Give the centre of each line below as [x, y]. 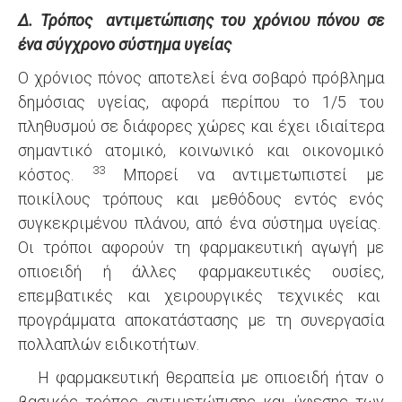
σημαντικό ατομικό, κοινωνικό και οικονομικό [201, 150]
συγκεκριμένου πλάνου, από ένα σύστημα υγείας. [201, 223]
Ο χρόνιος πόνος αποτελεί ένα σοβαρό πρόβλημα [201, 78]
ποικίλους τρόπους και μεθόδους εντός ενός [201, 199]
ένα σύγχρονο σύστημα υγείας [125, 44]
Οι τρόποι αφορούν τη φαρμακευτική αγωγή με [201, 247]
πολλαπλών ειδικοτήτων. [109, 344]
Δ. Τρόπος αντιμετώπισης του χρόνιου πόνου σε [201, 20]
